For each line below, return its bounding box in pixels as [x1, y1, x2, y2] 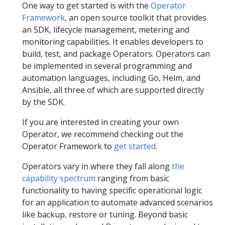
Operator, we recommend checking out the [22, 128, 183, 140]
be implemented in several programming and [22, 60, 192, 71]
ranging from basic [95, 172, 169, 184]
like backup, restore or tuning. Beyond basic [22, 208, 188, 220]
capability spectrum [22, 172, 95, 184]
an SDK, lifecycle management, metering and [22, 24, 189, 35]
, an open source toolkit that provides [65, 12, 206, 23]
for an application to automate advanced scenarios [22, 196, 213, 208]
